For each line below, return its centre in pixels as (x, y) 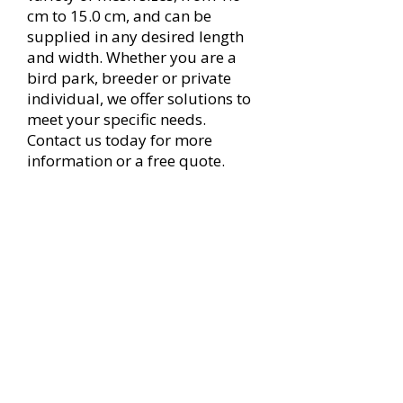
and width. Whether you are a (132, 57)
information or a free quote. (126, 161)
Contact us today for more (120, 140)
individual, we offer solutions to (139, 99)
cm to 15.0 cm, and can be (119, 16)
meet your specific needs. (116, 119)
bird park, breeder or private (129, 78)
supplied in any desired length (135, 36)
